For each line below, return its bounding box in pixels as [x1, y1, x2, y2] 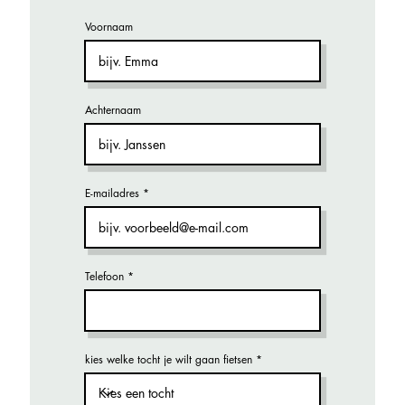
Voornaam [85, 19, 133, 34]
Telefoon [85, 268, 124, 284]
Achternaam [85, 102, 141, 118]
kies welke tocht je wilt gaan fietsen [85, 352, 252, 367]
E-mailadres [85, 185, 139, 201]
